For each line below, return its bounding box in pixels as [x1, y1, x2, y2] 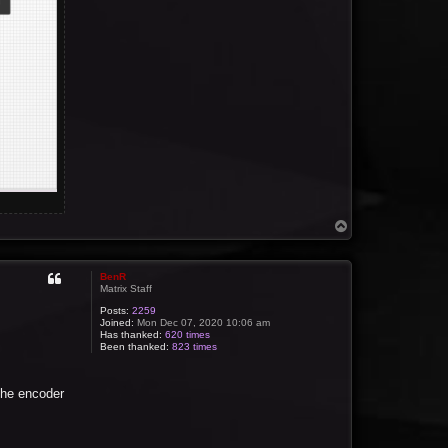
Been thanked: [100, 340, 170, 352]
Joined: [100, 316, 135, 328]
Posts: [100, 304, 130, 316]
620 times [165, 328, 211, 340]
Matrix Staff [100, 282, 153, 294]
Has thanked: [100, 328, 163, 340]
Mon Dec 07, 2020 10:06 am [134, 316, 271, 328]
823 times [172, 340, 218, 352]
